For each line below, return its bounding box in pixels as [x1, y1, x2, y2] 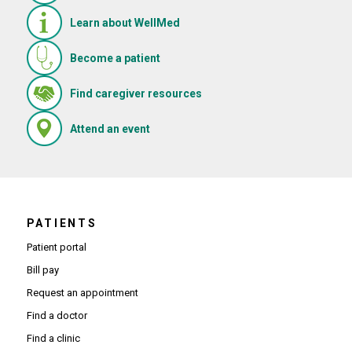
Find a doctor [26, 310, 87, 322]
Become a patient [69, 51, 160, 64]
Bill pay [26, 264, 59, 277]
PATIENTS [26, 217, 97, 230]
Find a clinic [26, 332, 80, 345]
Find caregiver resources [69, 86, 202, 100]
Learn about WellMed [69, 16, 180, 29]
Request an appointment [26, 287, 138, 299]
